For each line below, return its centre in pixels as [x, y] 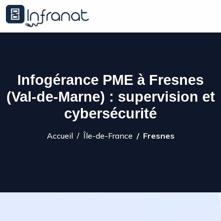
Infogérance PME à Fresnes [110, 80]
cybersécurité [110, 113]
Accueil [60, 136]
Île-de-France [108, 136]
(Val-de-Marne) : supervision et [110, 97]
